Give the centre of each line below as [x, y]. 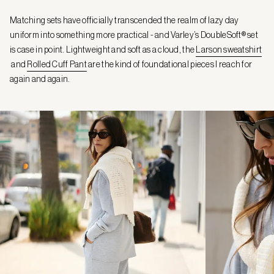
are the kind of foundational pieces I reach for [169, 64]
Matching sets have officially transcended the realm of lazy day [124, 20]
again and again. [40, 79]
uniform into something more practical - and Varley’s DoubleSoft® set [134, 35]
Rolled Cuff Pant [57, 64]
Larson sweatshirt [229, 49]
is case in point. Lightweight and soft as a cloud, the [103, 49]
